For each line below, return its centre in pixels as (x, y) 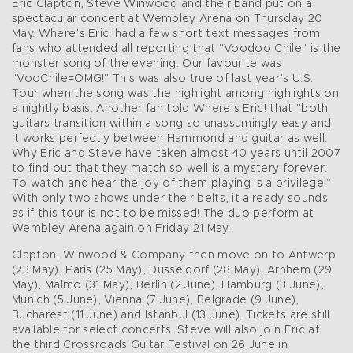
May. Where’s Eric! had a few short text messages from (166, 33)
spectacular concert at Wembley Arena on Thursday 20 (167, 19)
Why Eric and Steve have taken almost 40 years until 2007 (176, 153)
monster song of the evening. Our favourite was (147, 63)
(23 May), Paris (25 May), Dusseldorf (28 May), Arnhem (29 (172, 270)
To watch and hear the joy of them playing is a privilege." (172, 183)
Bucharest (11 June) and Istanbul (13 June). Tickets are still (171, 315)
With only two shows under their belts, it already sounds (170, 198)
